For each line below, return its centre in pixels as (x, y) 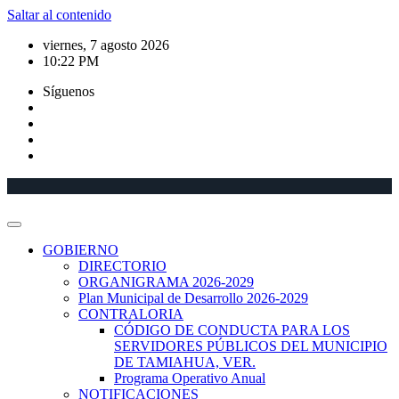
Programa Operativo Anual (190, 378)
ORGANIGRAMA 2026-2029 (166, 281)
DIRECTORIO (122, 265)
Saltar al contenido (59, 15)
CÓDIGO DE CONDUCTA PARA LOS (232, 330)
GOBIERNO (81, 249)
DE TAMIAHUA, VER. (185, 362)
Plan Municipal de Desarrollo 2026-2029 (193, 297)
